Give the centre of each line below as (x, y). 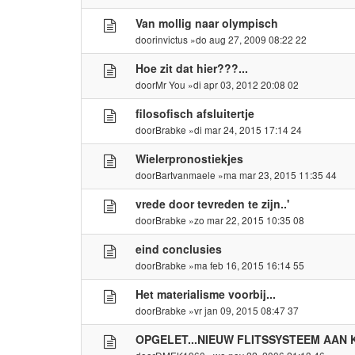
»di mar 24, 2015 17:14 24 (244, 129)
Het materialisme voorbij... (206, 294)
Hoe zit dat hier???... (192, 68)
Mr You (171, 84)
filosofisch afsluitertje (195, 113)
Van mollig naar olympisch (207, 23)
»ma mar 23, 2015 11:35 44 (277, 174)
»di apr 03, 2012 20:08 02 (242, 84)
